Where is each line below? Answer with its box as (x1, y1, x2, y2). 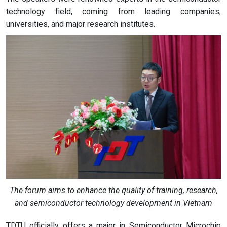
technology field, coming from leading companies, (6, 7, 221, 16)
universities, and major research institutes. (6, 19, 155, 29)
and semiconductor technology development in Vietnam (15, 198, 212, 208)
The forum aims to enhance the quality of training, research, (9, 185, 218, 195)
